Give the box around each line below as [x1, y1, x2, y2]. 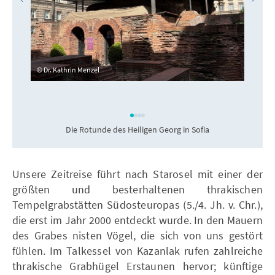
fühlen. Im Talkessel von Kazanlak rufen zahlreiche [12, 243, 263, 258]
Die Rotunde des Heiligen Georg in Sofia [66, 123, 209, 135]
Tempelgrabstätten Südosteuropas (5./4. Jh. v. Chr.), [12, 197, 263, 212]
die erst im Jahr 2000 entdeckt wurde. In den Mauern [12, 212, 263, 227]
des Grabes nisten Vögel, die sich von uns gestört [12, 228, 263, 242]
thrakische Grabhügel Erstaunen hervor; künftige [12, 258, 263, 273]
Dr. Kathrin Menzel [44, 65, 99, 75]
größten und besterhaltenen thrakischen [12, 182, 263, 196]
